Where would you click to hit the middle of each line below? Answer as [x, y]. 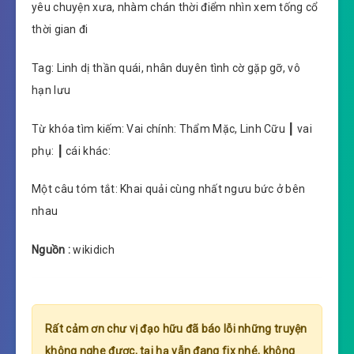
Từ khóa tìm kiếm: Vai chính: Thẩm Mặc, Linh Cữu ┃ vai [172, 128]
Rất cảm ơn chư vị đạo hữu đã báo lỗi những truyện [176, 329]
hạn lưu [51, 90]
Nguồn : [53, 250]
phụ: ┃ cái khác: [71, 151]
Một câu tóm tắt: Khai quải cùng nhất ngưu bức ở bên [169, 189]
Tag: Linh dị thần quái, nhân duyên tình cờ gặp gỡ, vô [166, 68]
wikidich [94, 250]
